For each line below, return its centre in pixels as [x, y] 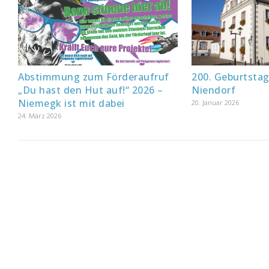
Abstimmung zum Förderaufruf [94, 77]
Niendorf [213, 90]
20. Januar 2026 [215, 102]
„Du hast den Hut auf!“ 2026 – [91, 90]
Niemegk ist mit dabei [71, 103]
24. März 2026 [40, 115]
